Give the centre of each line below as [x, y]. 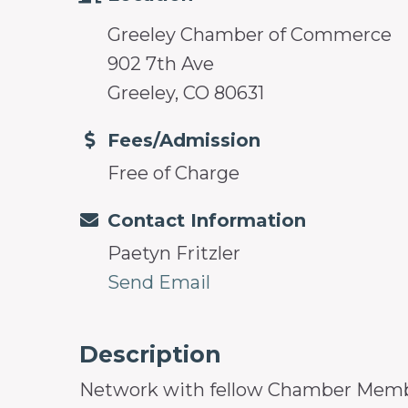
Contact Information [207, 220]
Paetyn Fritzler [174, 253]
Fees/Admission [184, 140]
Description [150, 354]
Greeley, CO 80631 [186, 92]
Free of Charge [176, 173]
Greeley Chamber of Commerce [252, 34]
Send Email [159, 282]
